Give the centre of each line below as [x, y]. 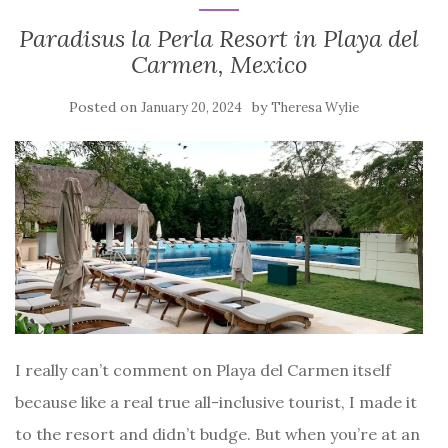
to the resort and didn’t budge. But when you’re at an [217, 433]
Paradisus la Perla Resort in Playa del [219, 38]
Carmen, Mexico [219, 64]
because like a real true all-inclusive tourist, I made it [216, 401]
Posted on [105, 107]
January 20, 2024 [191, 107]
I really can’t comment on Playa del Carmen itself [203, 369]
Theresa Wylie [315, 107]
